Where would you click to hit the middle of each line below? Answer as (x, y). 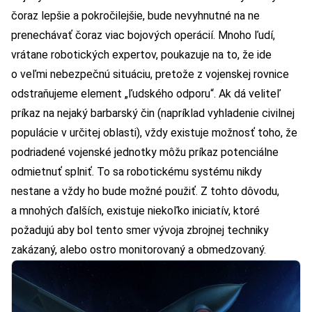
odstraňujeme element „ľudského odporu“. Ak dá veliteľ (146, 94)
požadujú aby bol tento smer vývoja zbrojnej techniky (140, 231)
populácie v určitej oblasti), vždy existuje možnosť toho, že (154, 133)
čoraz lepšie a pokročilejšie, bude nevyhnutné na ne (135, 16)
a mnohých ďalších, (59, 211)
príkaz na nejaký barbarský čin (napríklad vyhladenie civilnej (153, 114)
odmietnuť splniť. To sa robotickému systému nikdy (136, 172)
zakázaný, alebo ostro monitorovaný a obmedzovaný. (139, 250)
